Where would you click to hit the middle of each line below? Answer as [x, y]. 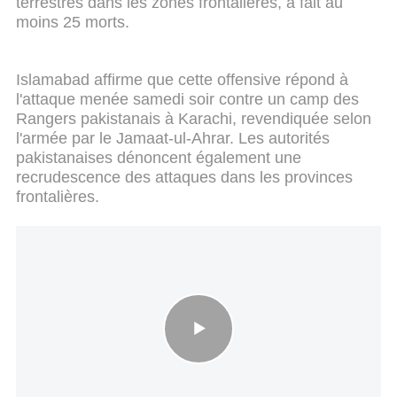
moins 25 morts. [73, 23]
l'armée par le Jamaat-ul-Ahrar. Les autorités [173, 139]
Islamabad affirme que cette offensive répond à [182, 80]
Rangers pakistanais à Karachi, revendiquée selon [194, 119]
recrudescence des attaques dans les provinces [184, 178]
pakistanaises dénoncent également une [159, 158]
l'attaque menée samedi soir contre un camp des [187, 100]
